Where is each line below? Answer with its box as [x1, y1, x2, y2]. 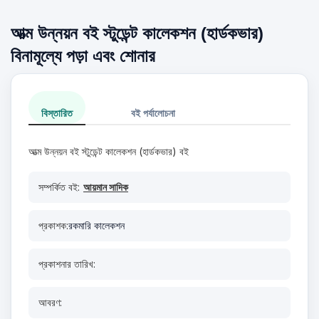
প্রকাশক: [38, 219, 68, 231]
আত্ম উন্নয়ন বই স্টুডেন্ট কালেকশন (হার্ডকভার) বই [28, 145, 189, 157]
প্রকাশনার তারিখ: [38, 258, 95, 270]
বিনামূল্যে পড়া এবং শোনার [11, 46, 155, 66]
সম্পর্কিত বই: [38, 181, 80, 193]
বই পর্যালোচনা [131, 107, 175, 119]
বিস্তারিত [41, 107, 73, 119]
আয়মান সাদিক [83, 181, 128, 193]
